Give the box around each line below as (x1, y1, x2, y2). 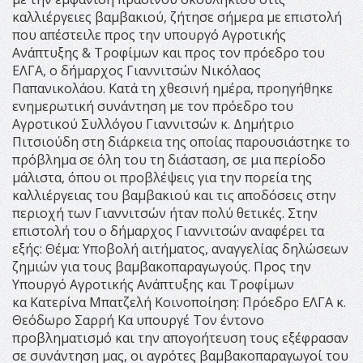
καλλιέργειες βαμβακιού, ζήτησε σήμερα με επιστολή (12, 8, 342, 27)
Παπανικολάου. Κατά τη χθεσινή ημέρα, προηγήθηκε (12, 79, 333, 98)
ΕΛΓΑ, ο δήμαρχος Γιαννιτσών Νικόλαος (12, 62, 261, 80)
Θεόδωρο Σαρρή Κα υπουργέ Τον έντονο (12, 311, 264, 330)
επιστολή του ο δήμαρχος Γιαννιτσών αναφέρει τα (12, 222, 324, 241)
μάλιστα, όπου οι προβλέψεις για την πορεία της (12, 169, 312, 187)
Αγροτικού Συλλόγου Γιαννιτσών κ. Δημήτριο (12, 115, 294, 134)
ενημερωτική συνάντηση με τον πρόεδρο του (12, 97, 293, 116)
